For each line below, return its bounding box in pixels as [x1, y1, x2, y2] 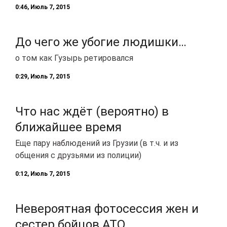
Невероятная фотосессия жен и [15, 201, 199, 216]
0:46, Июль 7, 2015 [15, 3, 70, 11]
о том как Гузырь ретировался [15, 53, 133, 63]
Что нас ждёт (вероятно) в [15, 104, 169, 119]
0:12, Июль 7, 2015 [15, 170, 70, 177]
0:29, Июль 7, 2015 [15, 72, 70, 80]
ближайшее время [15, 120, 122, 134]
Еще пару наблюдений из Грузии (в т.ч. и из [15, 138, 178, 148]
